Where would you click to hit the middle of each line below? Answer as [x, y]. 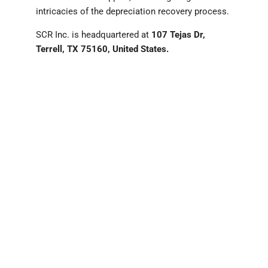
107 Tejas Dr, [178, 35]
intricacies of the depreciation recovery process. [133, 12]
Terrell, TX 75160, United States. [102, 49]
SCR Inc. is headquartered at [94, 35]
